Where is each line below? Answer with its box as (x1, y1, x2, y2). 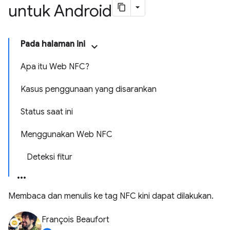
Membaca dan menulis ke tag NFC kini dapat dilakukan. (8, 191, 214, 201)
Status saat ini (21, 107, 73, 117)
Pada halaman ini (21, 39, 85, 49)
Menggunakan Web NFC (21, 129, 112, 140)
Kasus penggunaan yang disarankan (21, 84, 157, 94)
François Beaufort (42, 215, 109, 225)
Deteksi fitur (27, 152, 72, 162)
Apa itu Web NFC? (21, 62, 89, 72)
